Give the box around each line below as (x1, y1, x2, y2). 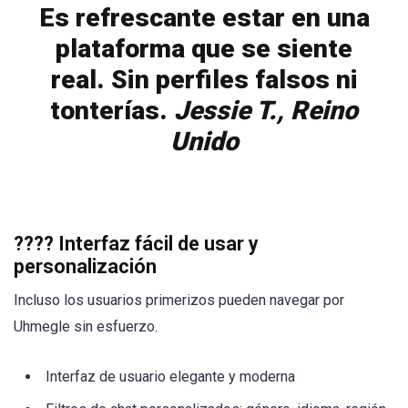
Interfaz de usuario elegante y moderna (46, 368, 295, 386)
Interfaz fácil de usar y (58, 232, 259, 256)
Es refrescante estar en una (38, 2, 370, 33)
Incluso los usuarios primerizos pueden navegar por (14, 291, 344, 310)
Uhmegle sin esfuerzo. (14, 318, 158, 336)
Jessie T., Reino (174, 95, 358, 126)
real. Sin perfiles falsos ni (50, 64, 358, 95)
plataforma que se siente (56, 33, 352, 64)
